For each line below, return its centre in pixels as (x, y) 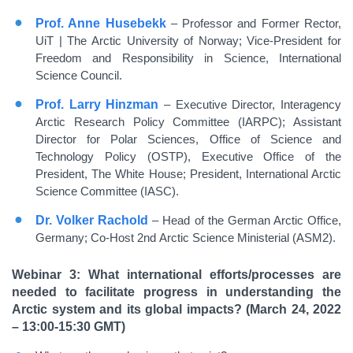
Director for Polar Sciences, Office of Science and (188, 139)
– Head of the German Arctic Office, (247, 220)
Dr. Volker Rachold (92, 220)
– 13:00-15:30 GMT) (69, 327)
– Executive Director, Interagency (253, 104)
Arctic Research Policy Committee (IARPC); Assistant (188, 122)
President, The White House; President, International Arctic (188, 174)
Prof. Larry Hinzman (97, 104)
